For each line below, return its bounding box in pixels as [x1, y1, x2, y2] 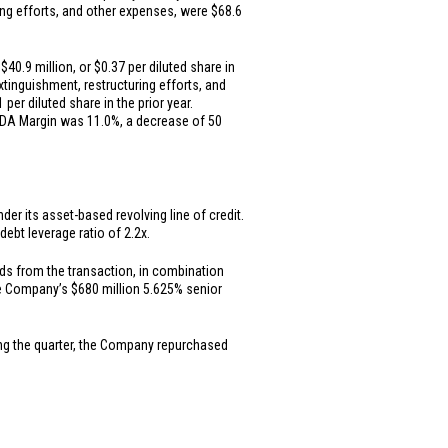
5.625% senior [140, 281, 222, 297]
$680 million [71, 281, 140, 297]
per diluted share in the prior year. [4, 95, 193, 111]
